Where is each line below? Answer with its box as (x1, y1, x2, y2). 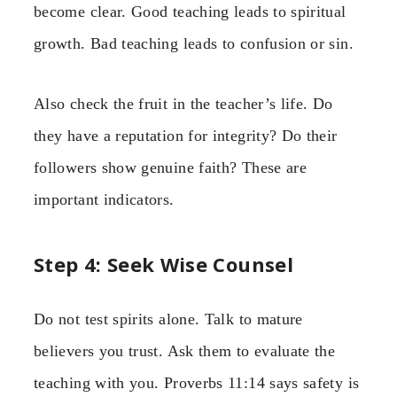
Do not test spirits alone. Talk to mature (34, 309, 303, 328)
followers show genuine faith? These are (34, 159, 307, 177)
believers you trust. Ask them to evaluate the (34, 341, 336, 360)
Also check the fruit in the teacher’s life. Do (34, 95, 333, 113)
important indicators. (34, 191, 175, 209)
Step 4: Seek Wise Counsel (34, 250, 293, 277)
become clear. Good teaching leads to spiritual (34, 2, 346, 20)
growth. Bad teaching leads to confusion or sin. (34, 34, 354, 52)
